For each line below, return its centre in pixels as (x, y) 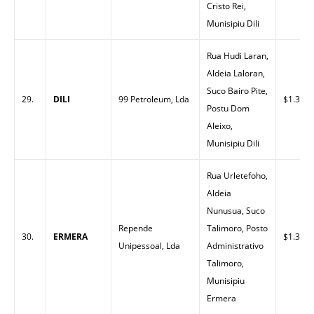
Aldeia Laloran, (236, 73)
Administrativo (235, 246)
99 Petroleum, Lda (154, 99)
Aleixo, (220, 126)
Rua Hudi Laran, (238, 56)
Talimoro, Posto (237, 228)
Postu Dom (228, 108)
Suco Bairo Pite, (237, 91)
